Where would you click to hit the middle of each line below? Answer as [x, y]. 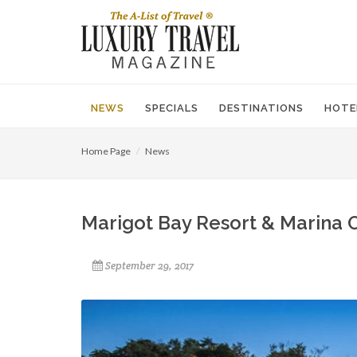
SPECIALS [172, 108]
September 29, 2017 [149, 266]
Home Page [106, 151]
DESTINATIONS [261, 108]
